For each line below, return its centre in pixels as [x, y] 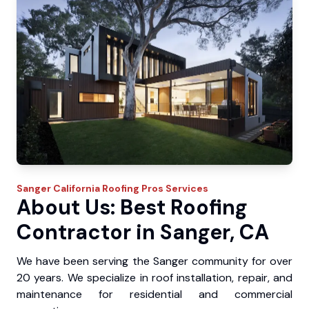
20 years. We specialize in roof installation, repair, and [154, 278]
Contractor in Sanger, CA [143, 232]
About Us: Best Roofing [132, 208]
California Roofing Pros [108, 189]
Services [186, 189]
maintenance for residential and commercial [154, 295]
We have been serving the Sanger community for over [154, 261]
